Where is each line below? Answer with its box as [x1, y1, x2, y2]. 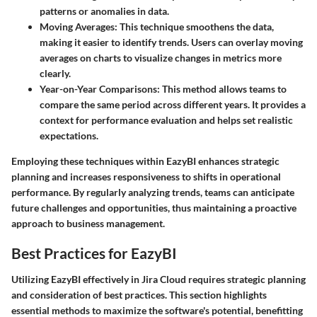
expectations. [40, 129, 98, 142]
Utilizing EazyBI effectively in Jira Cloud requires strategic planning [11, 273, 306, 286]
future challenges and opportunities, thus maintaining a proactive [11, 201, 296, 214]
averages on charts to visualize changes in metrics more [40, 51, 282, 64]
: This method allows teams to [157, 82, 287, 95]
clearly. [40, 67, 71, 79]
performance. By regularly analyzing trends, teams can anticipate [11, 185, 294, 198]
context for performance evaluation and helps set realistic [40, 113, 293, 126]
